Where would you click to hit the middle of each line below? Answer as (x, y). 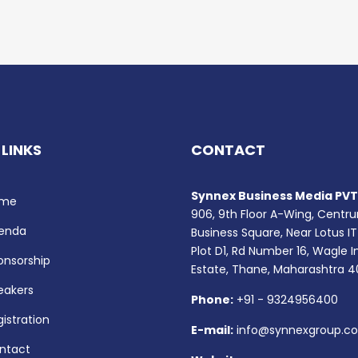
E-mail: (212, 330)
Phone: (212, 300)
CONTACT (228, 150)
